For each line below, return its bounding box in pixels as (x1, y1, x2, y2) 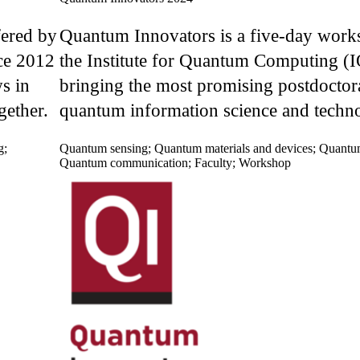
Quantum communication (59, 156, 188, 170)
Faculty (194, 156, 232, 170)
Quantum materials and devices (154, 141, 313, 156)
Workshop (239, 156, 291, 170)
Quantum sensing (59, 141, 148, 156)
